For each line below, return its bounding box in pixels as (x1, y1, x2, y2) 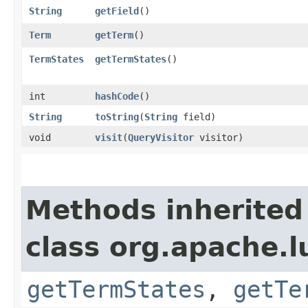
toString (95, 111, 139, 122)
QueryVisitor (128, 131, 194, 143)
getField (95, 5, 139, 16)
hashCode (95, 90, 139, 102)
